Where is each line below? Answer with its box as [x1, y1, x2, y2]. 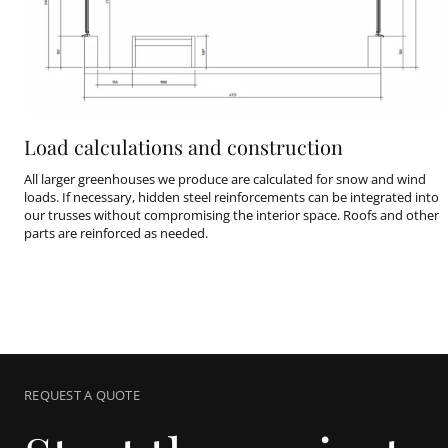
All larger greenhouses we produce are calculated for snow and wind [24, 170, 426, 189]
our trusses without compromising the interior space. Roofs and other [24, 206, 439, 225]
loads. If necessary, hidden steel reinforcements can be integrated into [24, 188, 439, 207]
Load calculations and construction [24, 133, 343, 161]
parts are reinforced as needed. [24, 224, 208, 243]
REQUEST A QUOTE [24, 386, 140, 405]
